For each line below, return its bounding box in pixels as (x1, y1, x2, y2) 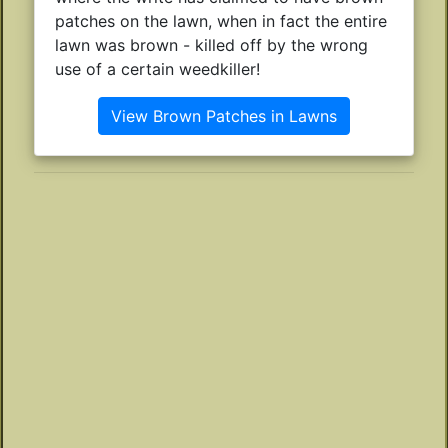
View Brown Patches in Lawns (111, 105, 337, 126)
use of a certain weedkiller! (55, 58, 260, 79)
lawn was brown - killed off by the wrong (55, 34, 368, 55)
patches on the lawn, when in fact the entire (55, 10, 387, 31)
